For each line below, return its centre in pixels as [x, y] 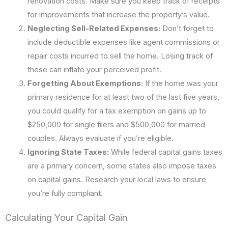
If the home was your [180, 83]
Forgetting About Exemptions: [85, 83]
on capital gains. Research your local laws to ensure [117, 179]
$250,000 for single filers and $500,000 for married [116, 124]
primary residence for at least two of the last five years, [123, 97]
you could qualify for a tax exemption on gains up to [117, 111]
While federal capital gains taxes [165, 152]
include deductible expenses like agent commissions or [123, 42]
